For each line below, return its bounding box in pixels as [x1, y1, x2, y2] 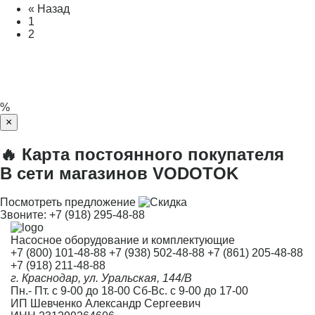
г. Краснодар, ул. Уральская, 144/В [11, 272, 192, 285]
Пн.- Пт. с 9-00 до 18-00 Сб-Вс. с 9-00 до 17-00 [11, 285, 248, 297]
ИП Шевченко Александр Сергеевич [11, 297, 200, 310]
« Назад [28, 2, 70, 15]
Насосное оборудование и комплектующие [11, 234, 235, 247]
